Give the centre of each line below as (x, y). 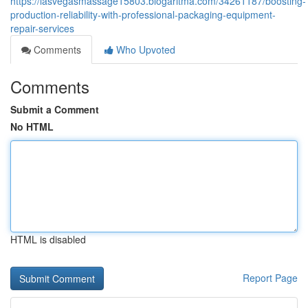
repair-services (42, 28)
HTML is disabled (48, 239)
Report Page (270, 278)
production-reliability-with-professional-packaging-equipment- (143, 14)
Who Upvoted (144, 49)
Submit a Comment (55, 109)
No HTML (32, 126)
